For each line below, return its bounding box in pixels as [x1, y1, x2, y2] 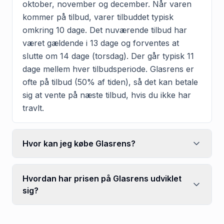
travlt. [22, 102, 44, 113]
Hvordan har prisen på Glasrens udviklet [22, 173, 181, 183]
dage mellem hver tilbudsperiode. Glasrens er [22, 63, 194, 74]
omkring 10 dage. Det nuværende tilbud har [22, 24, 187, 35]
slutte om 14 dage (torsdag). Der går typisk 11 [22, 50, 194, 61]
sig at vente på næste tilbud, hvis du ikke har [22, 89, 191, 100]
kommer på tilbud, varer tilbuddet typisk [22, 11, 173, 22]
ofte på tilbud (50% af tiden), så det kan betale [22, 76, 198, 87]
